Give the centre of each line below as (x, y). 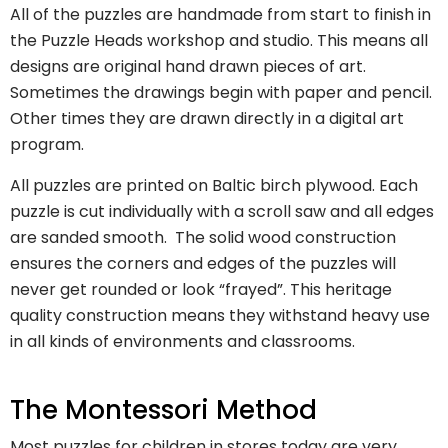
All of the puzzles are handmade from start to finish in (220, 15)
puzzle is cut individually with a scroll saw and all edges (222, 212)
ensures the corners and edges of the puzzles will (203, 264)
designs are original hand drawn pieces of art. (188, 67)
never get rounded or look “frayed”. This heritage (201, 290)
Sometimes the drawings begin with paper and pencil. (221, 93)
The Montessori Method (163, 410)
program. (47, 145)
